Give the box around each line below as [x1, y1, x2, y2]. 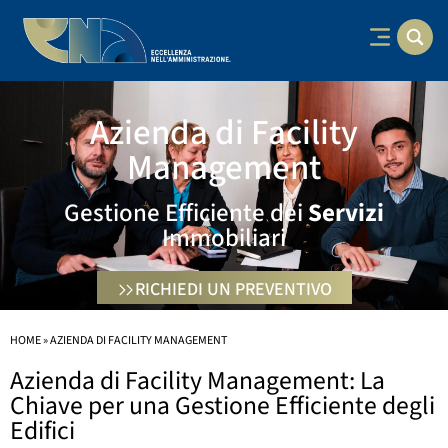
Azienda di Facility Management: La [10, 362, 385, 399]
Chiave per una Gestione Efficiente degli [10, 387, 435, 424]
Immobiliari [162, 219, 286, 256]
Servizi [308, 194, 384, 231]
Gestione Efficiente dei [64, 194, 308, 231]
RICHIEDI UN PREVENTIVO [134, 276, 332, 302]
